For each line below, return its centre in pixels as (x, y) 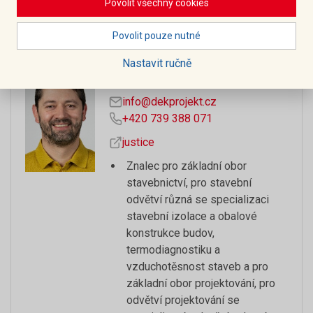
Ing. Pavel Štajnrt (162, 77)
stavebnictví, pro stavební (189, 183)
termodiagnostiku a (173, 250)
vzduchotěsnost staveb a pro (197, 267)
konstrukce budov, (170, 233)
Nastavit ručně (156, 63)
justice (139, 142)
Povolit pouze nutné (156, 36)
